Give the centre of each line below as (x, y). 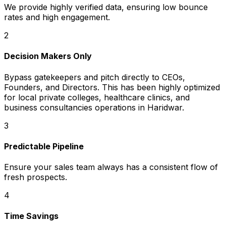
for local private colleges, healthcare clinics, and (97, 97)
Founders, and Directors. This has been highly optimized (112, 87)
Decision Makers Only (48, 56)
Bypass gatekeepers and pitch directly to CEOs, (95, 77)
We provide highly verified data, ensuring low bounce (106, 7)
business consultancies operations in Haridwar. (94, 107)
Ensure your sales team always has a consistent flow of (111, 167)
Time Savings (31, 216)
